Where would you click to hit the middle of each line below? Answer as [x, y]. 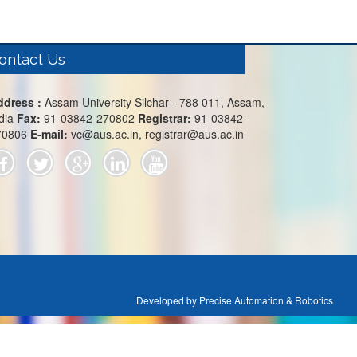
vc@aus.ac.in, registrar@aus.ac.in [157, 134]
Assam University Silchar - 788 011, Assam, [155, 102]
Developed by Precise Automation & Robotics [235, 300]
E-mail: [51, 134]
